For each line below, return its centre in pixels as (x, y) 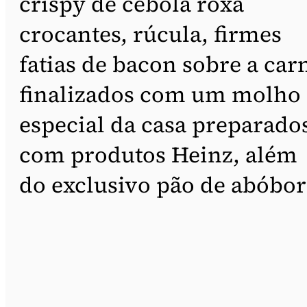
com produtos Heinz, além (158, 155)
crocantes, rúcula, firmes (150, 34)
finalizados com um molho (160, 94)
